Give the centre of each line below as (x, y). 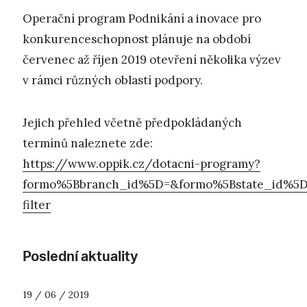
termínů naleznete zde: (88, 144)
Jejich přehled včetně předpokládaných (132, 123)
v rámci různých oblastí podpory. (113, 80)
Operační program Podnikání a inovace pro (142, 18)
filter (37, 205)
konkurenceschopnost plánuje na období (137, 39)
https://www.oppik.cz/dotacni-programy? (142, 164)
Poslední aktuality (80, 259)
